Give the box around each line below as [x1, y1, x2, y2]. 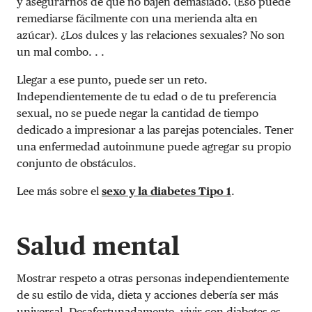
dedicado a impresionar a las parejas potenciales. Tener [17, 123, 294, 136]
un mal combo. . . [17, 45, 104, 58]
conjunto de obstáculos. [17, 156, 136, 170]
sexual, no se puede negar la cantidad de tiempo [17, 106, 258, 120]
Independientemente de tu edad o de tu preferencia [17, 89, 276, 103]
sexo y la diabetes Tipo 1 [102, 184, 231, 198]
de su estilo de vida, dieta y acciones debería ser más [17, 288, 279, 302]
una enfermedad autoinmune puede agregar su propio [17, 139, 291, 153]
